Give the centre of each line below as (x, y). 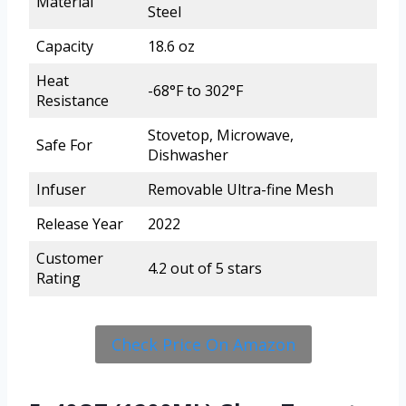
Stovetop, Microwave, (221, 135)
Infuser (61, 189)
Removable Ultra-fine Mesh (241, 189)
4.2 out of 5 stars (205, 268)
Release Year (80, 223)
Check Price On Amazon (203, 344)
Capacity (65, 46)
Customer (70, 258)
